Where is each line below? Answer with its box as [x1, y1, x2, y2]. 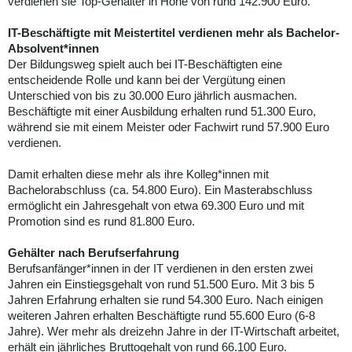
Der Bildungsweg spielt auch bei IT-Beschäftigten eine [8, 57, 282, 71]
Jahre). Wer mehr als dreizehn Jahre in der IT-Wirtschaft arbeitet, [8, 324, 339, 339]
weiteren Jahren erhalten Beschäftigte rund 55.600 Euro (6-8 [8, 309, 315, 323]
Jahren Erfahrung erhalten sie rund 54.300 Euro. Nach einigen [8, 293, 323, 307]
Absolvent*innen [8, 42, 99, 56]
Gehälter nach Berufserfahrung [8, 246, 179, 260]
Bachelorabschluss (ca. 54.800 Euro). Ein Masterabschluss [8, 183, 313, 197]
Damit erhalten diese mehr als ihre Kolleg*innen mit [8, 167, 269, 181]
